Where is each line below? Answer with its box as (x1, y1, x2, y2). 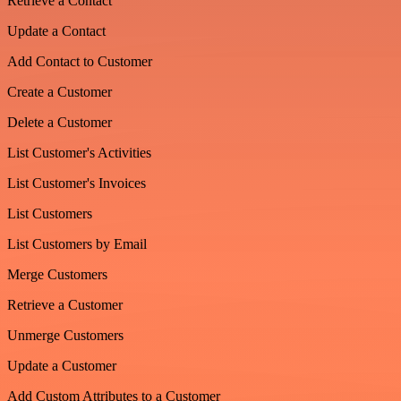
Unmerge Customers (7, 327, 124, 343)
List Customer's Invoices (7, 175, 146, 191)
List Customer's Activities (7, 144, 151, 160)
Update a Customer (7, 357, 116, 373)
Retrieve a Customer (7, 296, 123, 312)
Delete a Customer (7, 114, 112, 130)
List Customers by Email (7, 235, 147, 252)
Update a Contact (7, 22, 106, 38)
